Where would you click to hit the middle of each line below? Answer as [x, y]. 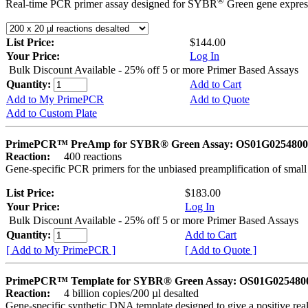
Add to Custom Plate [52, 113]
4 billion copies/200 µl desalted [126, 294]
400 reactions [87, 157]
